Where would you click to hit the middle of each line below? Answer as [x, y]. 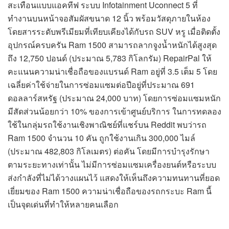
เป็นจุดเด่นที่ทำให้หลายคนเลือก [63, 204]
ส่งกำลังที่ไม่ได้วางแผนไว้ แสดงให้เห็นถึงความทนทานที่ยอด [114, 177]
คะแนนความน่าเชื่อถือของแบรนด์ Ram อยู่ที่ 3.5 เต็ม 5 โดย [112, 71]
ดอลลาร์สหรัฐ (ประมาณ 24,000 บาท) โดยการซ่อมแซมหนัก [114, 98]
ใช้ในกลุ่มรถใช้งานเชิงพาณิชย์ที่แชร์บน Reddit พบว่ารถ [107, 124]
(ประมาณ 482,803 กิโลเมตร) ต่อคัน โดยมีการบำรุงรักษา [109, 151]
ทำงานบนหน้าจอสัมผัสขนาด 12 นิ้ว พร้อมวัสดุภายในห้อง [109, 18]
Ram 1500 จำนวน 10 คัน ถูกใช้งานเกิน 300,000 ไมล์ [101, 138]
